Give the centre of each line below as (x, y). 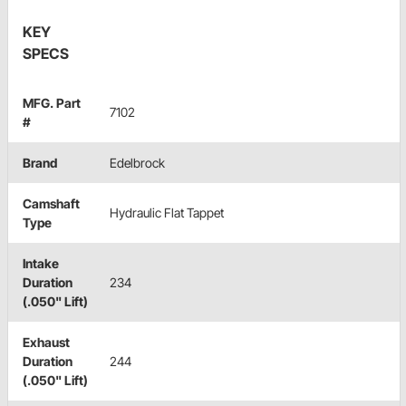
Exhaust (46, 343)
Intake (41, 264)
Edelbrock (137, 163)
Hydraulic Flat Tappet (167, 213)
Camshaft (51, 204)
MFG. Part (52, 103)
